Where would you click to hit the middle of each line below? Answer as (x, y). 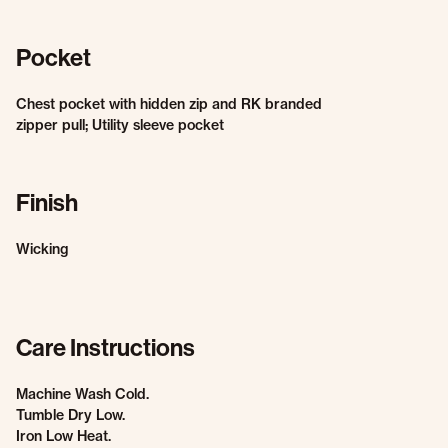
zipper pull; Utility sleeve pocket (120, 125)
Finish (47, 203)
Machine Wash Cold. (82, 394)
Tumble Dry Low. (70, 415)
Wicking (42, 249)
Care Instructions (105, 348)
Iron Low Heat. (63, 436)
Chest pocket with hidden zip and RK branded (169, 104)
